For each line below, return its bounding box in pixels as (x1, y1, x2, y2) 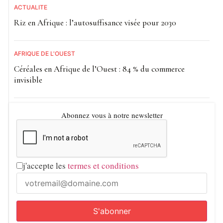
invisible (14, 74, 42, 85)
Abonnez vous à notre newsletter (61, 110, 163, 120)
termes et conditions (68, 159, 139, 171)
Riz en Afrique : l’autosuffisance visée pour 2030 (14, 17, 176, 28)
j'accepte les (23, 159, 68, 171)
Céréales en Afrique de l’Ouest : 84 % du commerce (14, 63, 185, 74)
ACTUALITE (14, 3, 47, 11)
